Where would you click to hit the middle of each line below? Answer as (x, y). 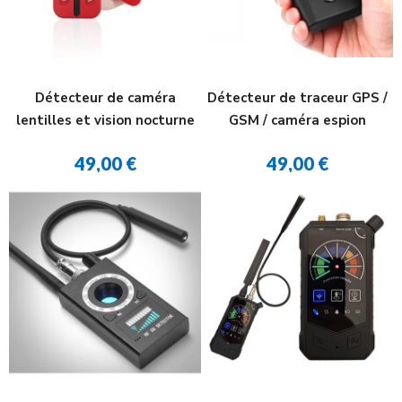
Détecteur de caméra (105, 98)
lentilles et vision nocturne (105, 120)
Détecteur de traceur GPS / (297, 98)
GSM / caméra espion (297, 120)
